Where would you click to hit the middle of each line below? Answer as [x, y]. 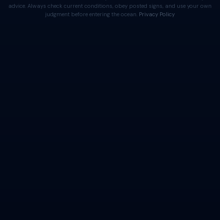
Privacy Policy [157, 14]
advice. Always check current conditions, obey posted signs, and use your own [110, 6]
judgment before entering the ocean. [92, 14]
